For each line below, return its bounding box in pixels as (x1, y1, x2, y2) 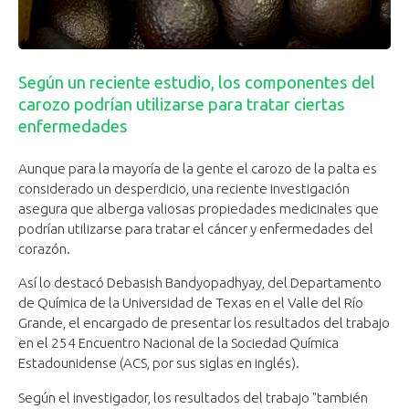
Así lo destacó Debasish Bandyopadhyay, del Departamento (18, 275, 382, 291)
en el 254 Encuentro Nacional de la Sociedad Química (18, 335, 339, 351)
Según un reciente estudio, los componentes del (18, 73, 375, 92)
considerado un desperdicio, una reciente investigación (18, 181, 350, 197)
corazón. (18, 241, 70, 257)
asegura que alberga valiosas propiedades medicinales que (18, 201, 379, 217)
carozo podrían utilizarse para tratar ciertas (18, 95, 345, 114)
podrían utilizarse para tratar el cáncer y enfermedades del (18, 221, 373, 237)
